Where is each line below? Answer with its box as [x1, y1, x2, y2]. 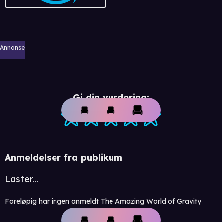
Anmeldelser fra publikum [5, 151, 122, 163]
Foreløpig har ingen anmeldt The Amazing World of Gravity [5, 196, 201, 206]
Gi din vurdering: [73, 91, 149, 103]
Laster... [5, 173, 38, 185]
